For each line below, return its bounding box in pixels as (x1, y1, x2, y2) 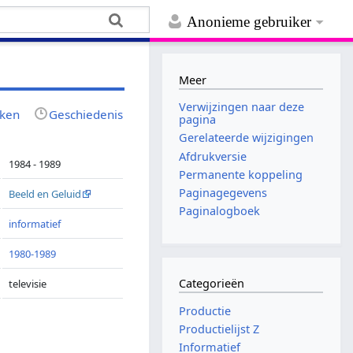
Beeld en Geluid (9, 186, 82, 201)
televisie (9, 276, 47, 291)
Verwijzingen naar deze (179, 99, 305, 115)
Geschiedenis (49, 106, 124, 122)
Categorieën (179, 276, 245, 292)
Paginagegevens (179, 184, 268, 200)
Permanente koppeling (179, 166, 303, 182)
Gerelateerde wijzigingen (179, 130, 314, 146)
